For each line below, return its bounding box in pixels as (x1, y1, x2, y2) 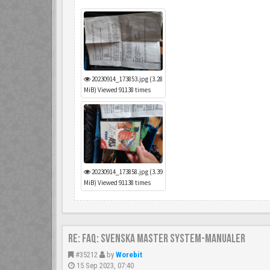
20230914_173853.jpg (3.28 (90, 75, 163, 84)
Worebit (116, 250, 142, 259)
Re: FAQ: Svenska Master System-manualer (68, 231, 245, 246)
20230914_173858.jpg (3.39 (90, 168, 163, 177)
